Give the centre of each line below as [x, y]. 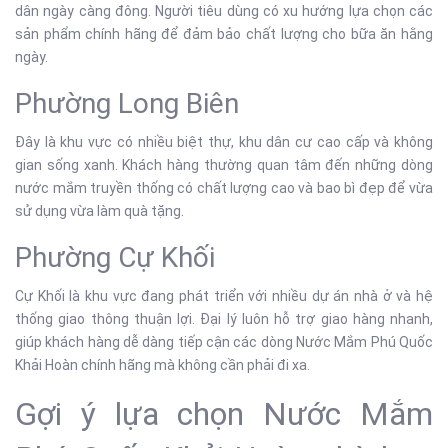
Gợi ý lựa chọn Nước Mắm [224, 414]
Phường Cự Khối [115, 257]
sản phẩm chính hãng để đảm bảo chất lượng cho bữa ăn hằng [224, 34]
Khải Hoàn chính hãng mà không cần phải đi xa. [162, 365]
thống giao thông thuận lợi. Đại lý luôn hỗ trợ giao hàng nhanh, [224, 319]
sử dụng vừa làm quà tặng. [99, 211]
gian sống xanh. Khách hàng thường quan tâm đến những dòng [224, 165]
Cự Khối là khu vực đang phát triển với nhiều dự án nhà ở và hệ [224, 296]
